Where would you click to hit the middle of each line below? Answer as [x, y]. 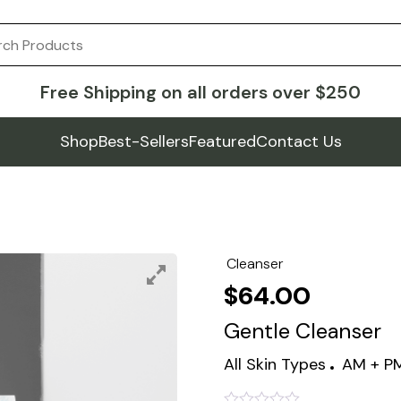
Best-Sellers [143, 141]
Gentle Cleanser [303, 331]
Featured [222, 141]
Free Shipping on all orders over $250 [200, 92]
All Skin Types [275, 364]
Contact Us [299, 141]
